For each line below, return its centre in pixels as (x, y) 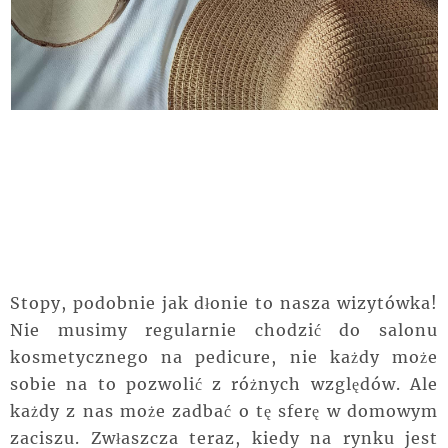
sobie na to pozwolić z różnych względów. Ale (224, 384)
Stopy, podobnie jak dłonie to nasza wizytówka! (224, 303)
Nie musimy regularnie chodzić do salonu (224, 330)
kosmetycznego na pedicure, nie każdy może (224, 357)
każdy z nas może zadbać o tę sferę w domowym (224, 411)
